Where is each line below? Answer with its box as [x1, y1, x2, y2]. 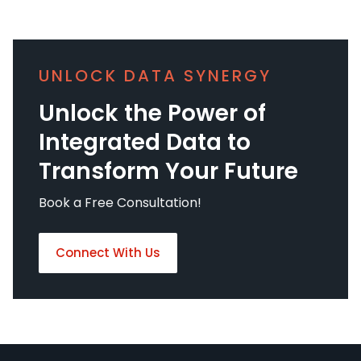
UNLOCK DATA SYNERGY [39, 64, 272, 88]
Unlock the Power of [39, 98, 266, 130]
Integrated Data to [39, 127, 251, 159]
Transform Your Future [39, 156, 298, 188]
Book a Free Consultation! [39, 193, 201, 213]
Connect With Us [56, 244, 160, 262]
